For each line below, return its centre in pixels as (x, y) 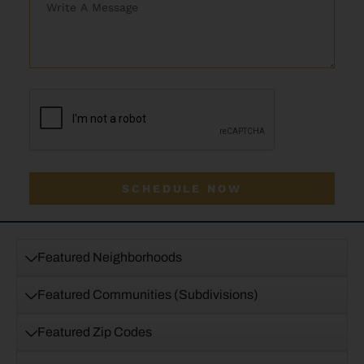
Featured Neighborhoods (110, 257)
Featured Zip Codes (95, 331)
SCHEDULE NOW (182, 188)
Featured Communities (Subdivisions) (148, 294)
